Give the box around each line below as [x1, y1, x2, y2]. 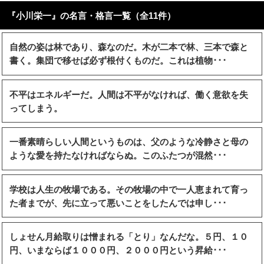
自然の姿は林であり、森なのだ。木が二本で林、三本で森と [9, 42, 248, 52]
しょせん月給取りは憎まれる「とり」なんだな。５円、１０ [9, 232, 248, 242]
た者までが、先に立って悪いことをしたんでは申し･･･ [9, 197, 227, 208]
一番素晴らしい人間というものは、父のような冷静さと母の [9, 137, 248, 147]
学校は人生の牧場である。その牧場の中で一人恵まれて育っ [9, 184, 248, 194]
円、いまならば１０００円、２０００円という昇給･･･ [9, 245, 227, 256]
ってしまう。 [9, 103, 62, 113]
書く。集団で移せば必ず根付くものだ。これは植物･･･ [9, 55, 227, 66]
